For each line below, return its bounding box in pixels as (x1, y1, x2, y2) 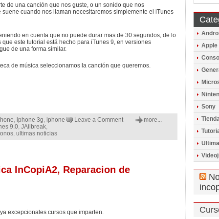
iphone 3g (17, 116, 44, 123)
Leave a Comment (74, 116, 123, 123)
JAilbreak (21, 123, 46, 130)
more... (144, 116, 162, 123)
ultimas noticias (16, 130, 57, 137)
